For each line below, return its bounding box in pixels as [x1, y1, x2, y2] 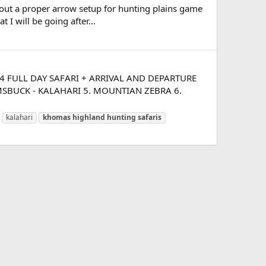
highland [72, 112, 105, 122]
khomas [43, 112, 71, 122]
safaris [138, 112, 161, 122]
